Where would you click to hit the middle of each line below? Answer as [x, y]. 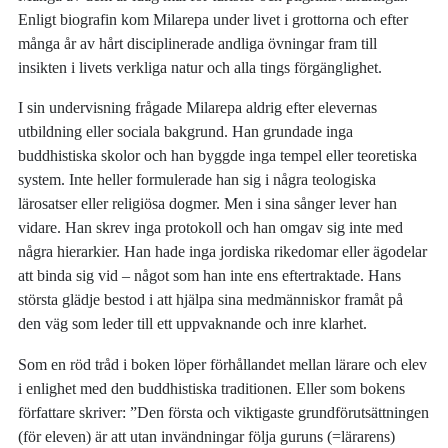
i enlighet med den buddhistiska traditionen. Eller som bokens [212, 388]
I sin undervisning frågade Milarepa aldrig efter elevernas [198, 108]
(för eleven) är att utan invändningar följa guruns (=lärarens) [207, 436]
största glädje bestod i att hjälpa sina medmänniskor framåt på [211, 300]
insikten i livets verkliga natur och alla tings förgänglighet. [200, 67]
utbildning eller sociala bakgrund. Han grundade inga [186, 132]
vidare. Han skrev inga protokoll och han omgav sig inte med [211, 228]
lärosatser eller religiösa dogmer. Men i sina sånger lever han [208, 204]
